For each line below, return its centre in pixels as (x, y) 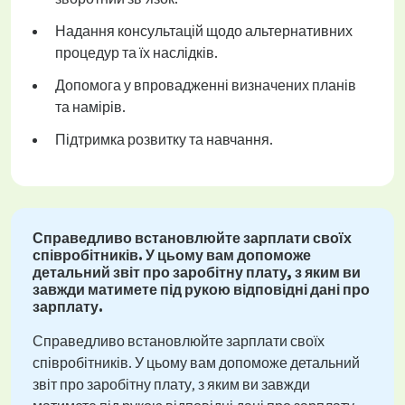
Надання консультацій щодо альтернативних (204, 31)
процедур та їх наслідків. (137, 53)
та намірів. (90, 107)
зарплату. (68, 307)
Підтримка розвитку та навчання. (164, 140)
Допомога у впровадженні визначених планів (206, 85)
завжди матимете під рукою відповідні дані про (201, 290)
